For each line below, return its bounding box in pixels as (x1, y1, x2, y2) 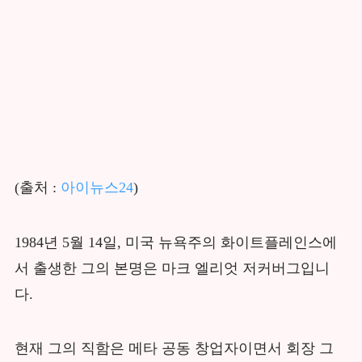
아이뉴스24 (56, 179, 133, 196)
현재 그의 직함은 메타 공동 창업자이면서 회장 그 (14, 340, 334, 357)
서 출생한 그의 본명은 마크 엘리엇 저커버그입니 (14, 259, 330, 276)
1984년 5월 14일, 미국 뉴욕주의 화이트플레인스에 (14, 234, 337, 250)
